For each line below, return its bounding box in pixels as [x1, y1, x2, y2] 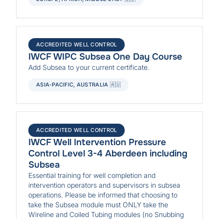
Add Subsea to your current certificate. [28, 63, 150, 72]
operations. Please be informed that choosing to [28, 190, 178, 199]
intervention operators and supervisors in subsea [28, 180, 181, 189]
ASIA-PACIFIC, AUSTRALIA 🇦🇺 [36, 81, 121, 88]
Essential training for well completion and [28, 171, 156, 179]
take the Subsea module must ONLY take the [28, 200, 169, 209]
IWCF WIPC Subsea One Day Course [28, 51, 183, 63]
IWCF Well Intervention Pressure [28, 136, 167, 148]
